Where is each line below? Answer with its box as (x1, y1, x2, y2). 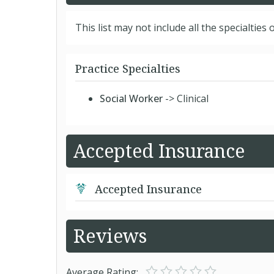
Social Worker (100, 92, 163, 105)
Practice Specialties (75, 61, 180, 76)
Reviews (73, 223, 147, 248)
